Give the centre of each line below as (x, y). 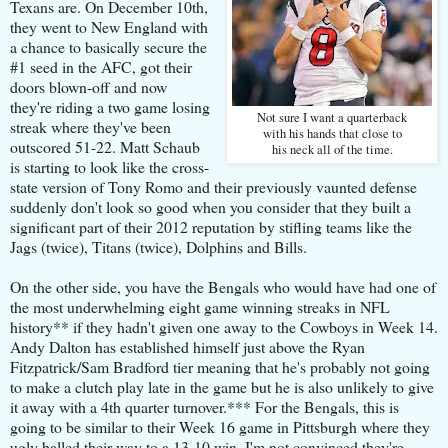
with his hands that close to (332, 133)
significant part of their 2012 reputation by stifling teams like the (211, 226)
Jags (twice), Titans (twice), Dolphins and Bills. (158, 246)
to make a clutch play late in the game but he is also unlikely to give (222, 386)
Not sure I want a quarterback (332, 117)
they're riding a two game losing (110, 106)
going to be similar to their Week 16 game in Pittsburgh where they (220, 426)
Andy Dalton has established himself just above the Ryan (187, 346)
